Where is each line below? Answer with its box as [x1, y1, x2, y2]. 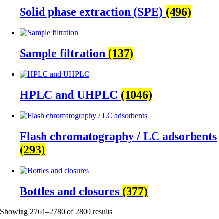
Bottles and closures [20, 184, 122, 197]
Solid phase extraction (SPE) [20, 5, 166, 19]
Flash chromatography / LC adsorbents [20, 130, 217, 143]
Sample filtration [20, 47, 108, 60]
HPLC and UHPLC [20, 88, 121, 101]
